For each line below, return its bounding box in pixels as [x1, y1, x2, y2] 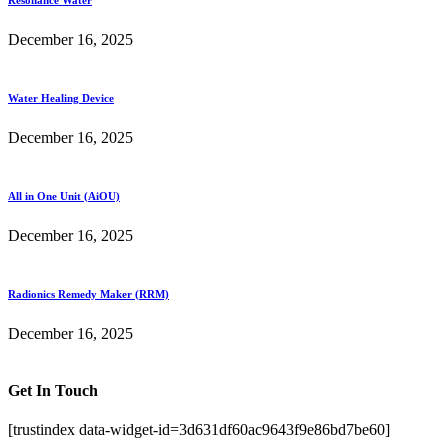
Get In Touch [8, 381, 98, 399]
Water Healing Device [8, 91, 114, 104]
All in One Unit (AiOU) [8, 189, 120, 202]
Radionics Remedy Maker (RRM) [8, 287, 169, 300]
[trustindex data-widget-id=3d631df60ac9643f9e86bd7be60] [8, 421, 390, 439]
